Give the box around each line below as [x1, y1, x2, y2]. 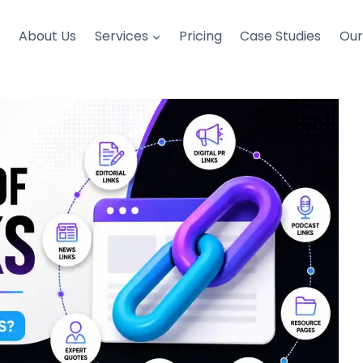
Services [94, 27, 148, 45]
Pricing [179, 27, 222, 45]
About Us [19, 27, 77, 45]
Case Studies [240, 27, 322, 45]
